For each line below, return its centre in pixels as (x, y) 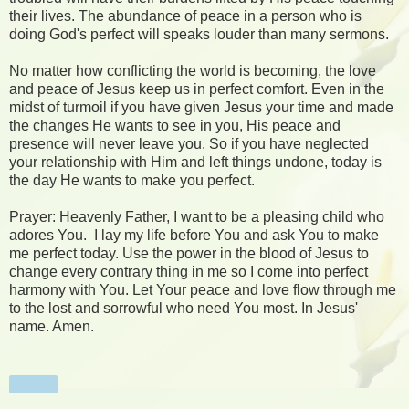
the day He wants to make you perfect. (132, 180)
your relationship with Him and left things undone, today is (195, 162)
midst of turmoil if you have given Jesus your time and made (201, 107)
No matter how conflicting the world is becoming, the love (193, 70)
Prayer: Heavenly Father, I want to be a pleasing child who (197, 216)
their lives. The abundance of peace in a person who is (185, 16)
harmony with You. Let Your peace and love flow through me (203, 289)
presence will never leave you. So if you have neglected (189, 143)
